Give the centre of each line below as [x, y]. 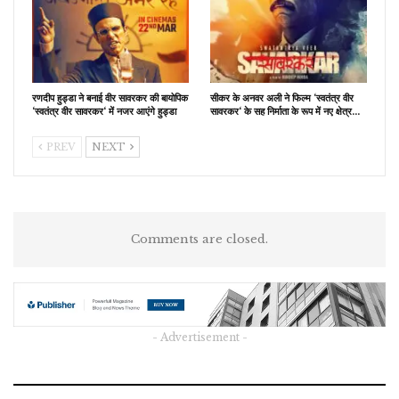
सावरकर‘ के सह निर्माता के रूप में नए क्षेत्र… [285, 111]
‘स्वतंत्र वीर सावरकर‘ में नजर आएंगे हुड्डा [104, 111]
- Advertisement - [199, 337]
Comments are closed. [199, 239]
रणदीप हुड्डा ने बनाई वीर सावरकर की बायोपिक [110, 98]
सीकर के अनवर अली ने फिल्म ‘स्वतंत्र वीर [282, 98]
